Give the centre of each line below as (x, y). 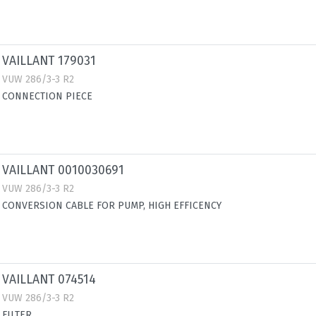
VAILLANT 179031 (49, 61)
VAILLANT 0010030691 (63, 170)
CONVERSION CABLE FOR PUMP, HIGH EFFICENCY (112, 206)
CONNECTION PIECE (47, 96)
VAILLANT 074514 (49, 280)
